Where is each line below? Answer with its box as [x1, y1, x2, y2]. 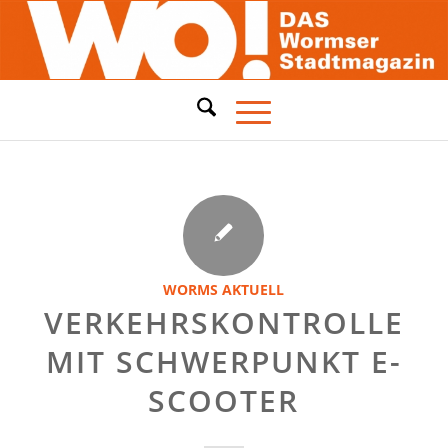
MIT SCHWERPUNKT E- [45, 341, 402, 382]
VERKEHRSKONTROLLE [43, 302, 404, 343]
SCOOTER [148, 380, 300, 421]
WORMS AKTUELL [163, 280, 285, 299]
